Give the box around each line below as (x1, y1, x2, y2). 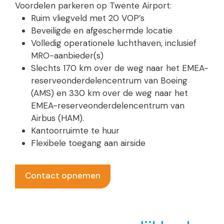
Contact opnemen (25, 170, 100, 181)
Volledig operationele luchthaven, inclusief (31, 37, 196, 48)
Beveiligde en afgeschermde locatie (31, 25, 172, 36)
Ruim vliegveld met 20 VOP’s (31, 12, 144, 23)
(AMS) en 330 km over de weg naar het (31, 87, 188, 98)
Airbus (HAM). (31, 112, 84, 123)
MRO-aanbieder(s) (31, 50, 103, 61)
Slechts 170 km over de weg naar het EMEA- (31, 62, 208, 73)
